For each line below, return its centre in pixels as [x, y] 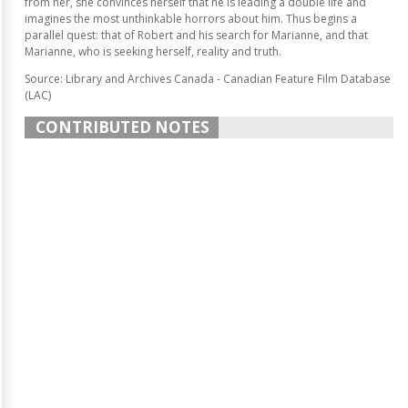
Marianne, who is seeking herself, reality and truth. [153, 51]
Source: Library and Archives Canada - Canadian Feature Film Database [208, 79]
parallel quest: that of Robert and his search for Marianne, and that [196, 35]
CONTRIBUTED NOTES [122, 127]
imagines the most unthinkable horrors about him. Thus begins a [191, 19]
